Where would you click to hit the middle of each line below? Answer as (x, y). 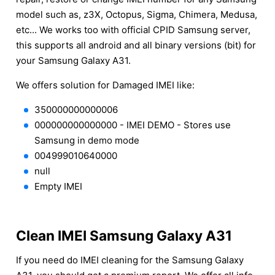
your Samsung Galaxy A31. (73, 60)
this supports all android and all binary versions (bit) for (136, 45)
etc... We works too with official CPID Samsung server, (133, 29)
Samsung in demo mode (87, 140)
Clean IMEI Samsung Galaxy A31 (124, 235)
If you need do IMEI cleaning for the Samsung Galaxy (130, 260)
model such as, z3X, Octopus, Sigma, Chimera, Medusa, (137, 14)
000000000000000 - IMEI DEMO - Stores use (133, 125)
